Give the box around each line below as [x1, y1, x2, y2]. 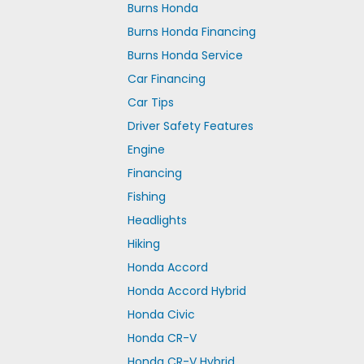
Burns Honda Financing [128, 24, 256, 40]
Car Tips [128, 94, 174, 110]
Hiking [128, 236, 160, 252]
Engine [128, 141, 165, 158]
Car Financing [128, 71, 206, 87]
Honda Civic [128, 306, 195, 323]
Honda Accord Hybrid [128, 283, 246, 299]
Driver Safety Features [128, 118, 253, 134]
